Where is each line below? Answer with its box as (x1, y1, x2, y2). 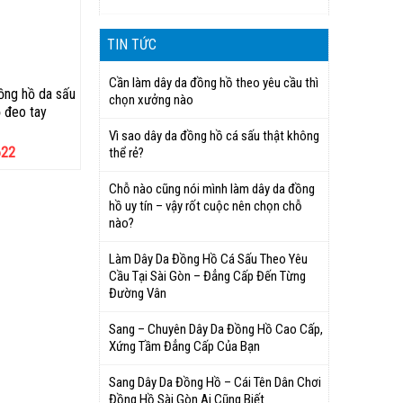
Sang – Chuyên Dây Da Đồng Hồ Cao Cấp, (109, 321, 323, 337)
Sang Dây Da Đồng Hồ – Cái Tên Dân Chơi (109, 374, 321, 390)
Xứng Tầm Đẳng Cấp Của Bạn (109, 338, 260, 354)
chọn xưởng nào (109, 92, 193, 108)
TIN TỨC (107, 36, 157, 53)
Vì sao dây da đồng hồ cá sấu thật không (109, 128, 319, 144)
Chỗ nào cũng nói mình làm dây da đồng (109, 181, 315, 197)
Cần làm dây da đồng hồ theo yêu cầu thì (109, 75, 318, 91)
